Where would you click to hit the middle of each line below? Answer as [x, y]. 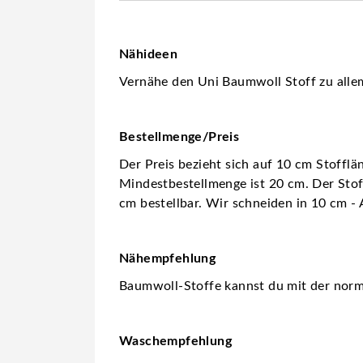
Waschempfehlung [175, 341]
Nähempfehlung [168, 258]
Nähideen [149, 54]
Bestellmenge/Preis [179, 137]
